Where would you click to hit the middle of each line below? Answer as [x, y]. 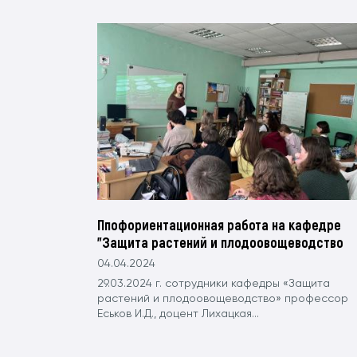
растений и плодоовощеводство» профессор [223, 299]
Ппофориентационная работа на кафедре [219, 225]
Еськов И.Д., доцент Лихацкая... [178, 314]
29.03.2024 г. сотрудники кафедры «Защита [214, 284]
